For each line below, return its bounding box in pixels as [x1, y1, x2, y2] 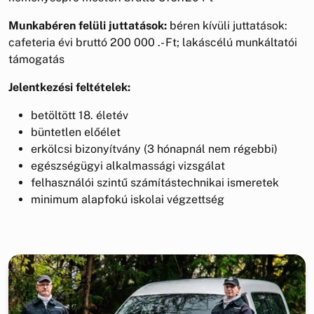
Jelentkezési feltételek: [8, 80, 130, 94]
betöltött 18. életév [31, 108, 128, 122]
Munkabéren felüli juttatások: [8, 18, 167, 32]
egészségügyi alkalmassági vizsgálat [31, 158, 225, 172]
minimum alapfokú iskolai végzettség [31, 192, 224, 206]
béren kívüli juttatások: [167, 18, 287, 32]
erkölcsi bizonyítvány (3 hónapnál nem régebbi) [31, 142, 278, 156]
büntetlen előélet [31, 125, 121, 139]
